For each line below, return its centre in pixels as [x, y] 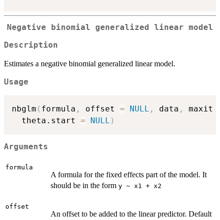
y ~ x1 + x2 [140, 186]
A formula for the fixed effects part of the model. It [129, 175]
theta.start [46, 120]
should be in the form [84, 186]
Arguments [26, 147]
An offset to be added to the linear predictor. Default [131, 214]
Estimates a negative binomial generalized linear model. [90, 64]
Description [31, 45]
